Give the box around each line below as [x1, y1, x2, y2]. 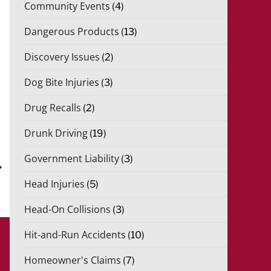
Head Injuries [24, 177, 85, 191]
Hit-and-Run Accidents [24, 228, 126, 241]
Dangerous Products [24, 25, 119, 38]
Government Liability [24, 152, 119, 165]
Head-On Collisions [24, 203, 111, 216]
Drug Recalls [24, 101, 81, 114]
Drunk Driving [24, 126, 88, 140]
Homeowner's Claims [24, 253, 121, 267]
